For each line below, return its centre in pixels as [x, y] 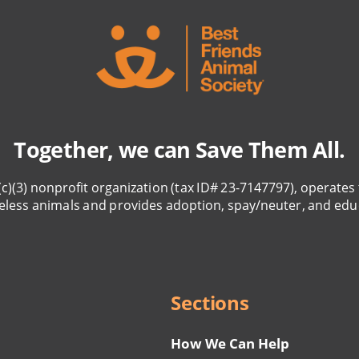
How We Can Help [230, 344]
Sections [210, 302]
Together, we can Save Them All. [179, 149]
